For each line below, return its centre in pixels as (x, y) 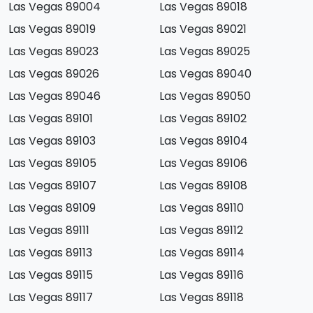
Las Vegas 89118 (202, 298)
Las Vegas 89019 (52, 29)
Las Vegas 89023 (53, 52)
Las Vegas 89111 (49, 231)
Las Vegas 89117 (51, 298)
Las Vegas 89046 (54, 96)
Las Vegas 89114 (202, 253)
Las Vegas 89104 (204, 141)
